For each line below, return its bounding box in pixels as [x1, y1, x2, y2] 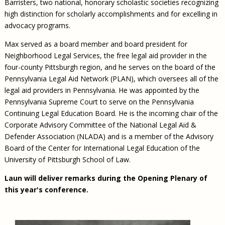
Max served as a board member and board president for [4, 39, 187, 49]
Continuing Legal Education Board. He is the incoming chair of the [4, 108, 218, 119]
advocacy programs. [4, 21, 70, 31]
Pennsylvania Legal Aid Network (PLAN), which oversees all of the [4, 74, 218, 84]
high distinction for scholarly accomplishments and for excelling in [4, 9, 217, 19]
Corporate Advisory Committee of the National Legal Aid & [4, 120, 196, 130]
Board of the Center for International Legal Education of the [4, 143, 200, 153]
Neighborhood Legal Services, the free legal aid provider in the [4, 51, 207, 61]
